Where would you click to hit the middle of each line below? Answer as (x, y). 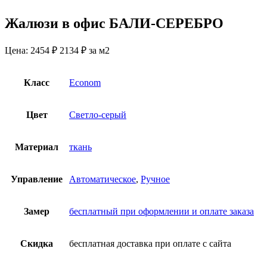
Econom (85, 83)
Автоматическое (103, 179)
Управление (37, 179)
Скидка (37, 244)
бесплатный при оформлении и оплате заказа (162, 212)
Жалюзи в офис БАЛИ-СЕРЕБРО (114, 24)
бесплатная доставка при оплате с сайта (150, 244)
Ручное (155, 179)
